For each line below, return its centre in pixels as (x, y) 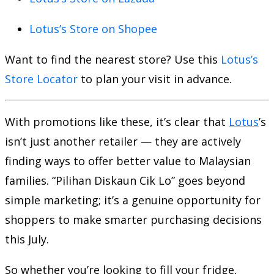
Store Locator (41, 79)
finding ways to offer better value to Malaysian (128, 161)
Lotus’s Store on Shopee (93, 29)
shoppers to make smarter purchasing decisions (133, 220)
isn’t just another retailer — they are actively (123, 142)
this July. (27, 239)
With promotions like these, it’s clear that (117, 122)
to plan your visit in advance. (155, 79)
